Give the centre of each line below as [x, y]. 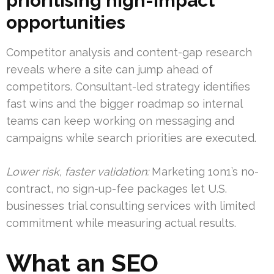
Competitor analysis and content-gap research [129, 53]
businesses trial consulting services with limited [131, 206]
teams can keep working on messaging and [120, 121]
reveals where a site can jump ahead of [109, 70]
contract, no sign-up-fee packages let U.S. [117, 189]
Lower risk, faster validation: [77, 172]
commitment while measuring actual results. [121, 223]
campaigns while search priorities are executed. [131, 138]
